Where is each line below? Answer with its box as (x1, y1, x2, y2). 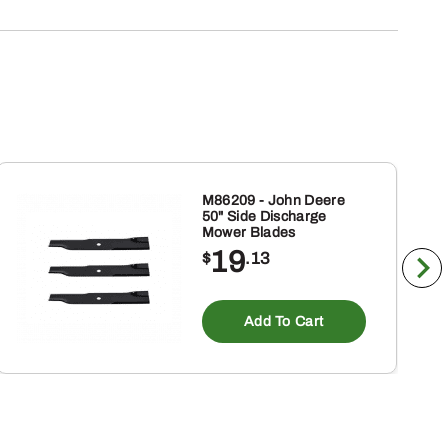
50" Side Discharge (201, 209, 327, 224)
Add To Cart (243, 314, 324, 329)
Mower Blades (201, 225, 296, 240)
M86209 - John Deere (201, 193, 346, 208)
